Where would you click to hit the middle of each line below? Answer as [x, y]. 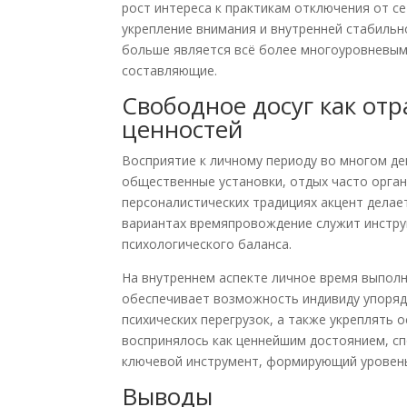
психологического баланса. [207, 244]
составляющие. [170, 70]
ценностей [183, 129]
